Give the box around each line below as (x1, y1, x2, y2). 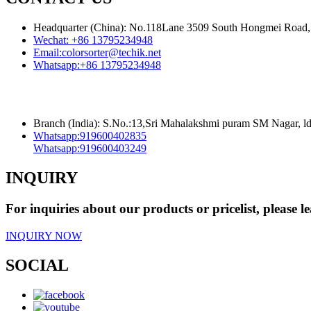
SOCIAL (6, 255, 69, 274)
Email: (33, 46, 62, 58)
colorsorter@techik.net (62, 46, 161, 58)
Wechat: (33, 33, 72, 46)
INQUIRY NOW (6, 229, 82, 242)
